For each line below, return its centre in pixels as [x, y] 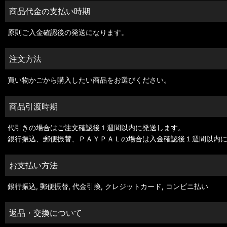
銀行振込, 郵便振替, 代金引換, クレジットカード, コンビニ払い [108, 186]
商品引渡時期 [33, 106]
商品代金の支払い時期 [50, 11]
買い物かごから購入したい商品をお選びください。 [89, 80]
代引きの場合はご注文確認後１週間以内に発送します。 [96, 127]
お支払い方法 [33, 165]
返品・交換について [46, 213]
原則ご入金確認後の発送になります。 [68, 32]
